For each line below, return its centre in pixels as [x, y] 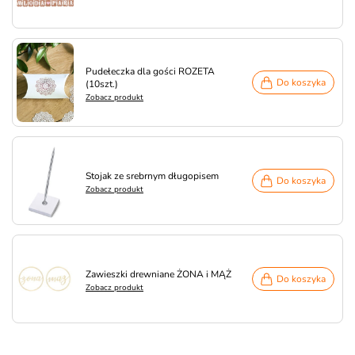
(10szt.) [102, 84]
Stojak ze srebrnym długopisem [152, 176]
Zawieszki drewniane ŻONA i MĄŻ [158, 274]
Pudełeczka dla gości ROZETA [150, 71]
